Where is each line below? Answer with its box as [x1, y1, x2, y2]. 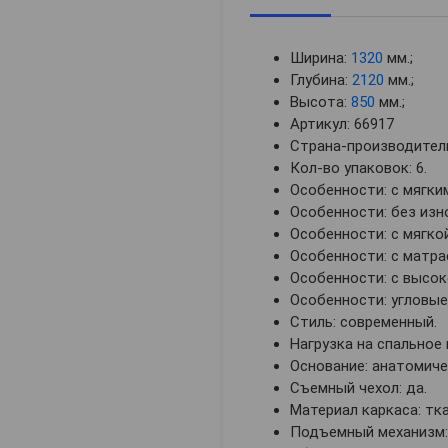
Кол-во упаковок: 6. [290, 159, 427, 178]
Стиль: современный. [290, 313, 437, 332]
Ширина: [290, 49, 351, 68]
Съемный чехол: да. [290, 379, 427, 398]
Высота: [290, 93, 351, 112]
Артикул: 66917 [290, 115, 394, 134]
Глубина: [290, 71, 352, 90]
